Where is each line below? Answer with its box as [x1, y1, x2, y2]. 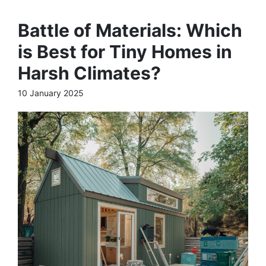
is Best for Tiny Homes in [18, 41, 232, 62]
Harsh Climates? [18, 62, 161, 84]
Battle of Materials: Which [18, 20, 242, 41]
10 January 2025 [18, 88, 84, 98]
